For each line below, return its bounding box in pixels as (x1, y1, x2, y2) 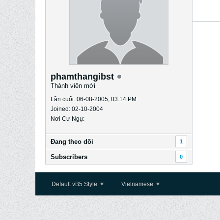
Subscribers (51, 153, 87, 161)
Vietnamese (121, 181, 155, 188)
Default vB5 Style (52, 181, 99, 188)
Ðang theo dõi (51, 138, 93, 145)
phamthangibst (51, 72, 116, 82)
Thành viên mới (51, 82, 95, 89)
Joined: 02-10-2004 (51, 106, 103, 112)
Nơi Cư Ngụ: (51, 115, 84, 122)
